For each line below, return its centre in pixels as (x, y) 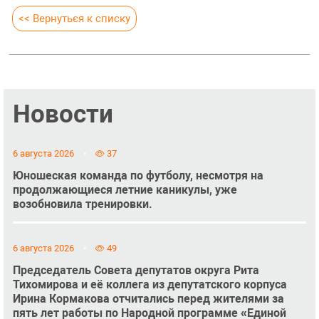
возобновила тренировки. (82, 204)
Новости (63, 114)
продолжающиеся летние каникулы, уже (125, 189)
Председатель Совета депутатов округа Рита (136, 271)
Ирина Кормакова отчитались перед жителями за (148, 299)
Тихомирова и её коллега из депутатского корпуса (150, 285)
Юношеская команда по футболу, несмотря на (138, 175)
